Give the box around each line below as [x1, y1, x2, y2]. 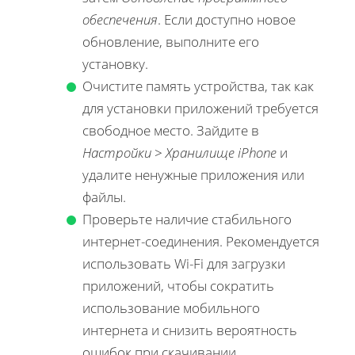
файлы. [82, 187, 126, 206]
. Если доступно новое [158, 10, 296, 29]
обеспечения [82, 10, 158, 29]
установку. [82, 54, 148, 73]
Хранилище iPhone [166, 143, 277, 162]
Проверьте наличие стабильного [82, 209, 292, 228]
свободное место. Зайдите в [82, 120, 259, 139]
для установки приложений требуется [82, 98, 319, 117]
